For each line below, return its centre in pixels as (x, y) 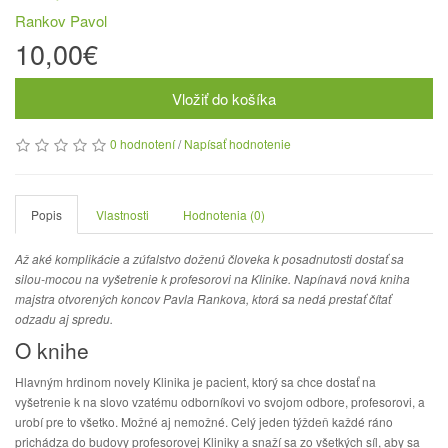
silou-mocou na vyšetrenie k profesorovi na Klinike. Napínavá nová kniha (212, 278)
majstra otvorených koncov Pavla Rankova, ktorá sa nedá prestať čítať (203, 298)
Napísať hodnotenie (237, 143)
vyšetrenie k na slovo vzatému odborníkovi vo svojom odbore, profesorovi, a (220, 401)
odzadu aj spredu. (64, 318)
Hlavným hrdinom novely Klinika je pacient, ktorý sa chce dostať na (195, 381)
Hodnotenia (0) (224, 214)
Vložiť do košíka (224, 98)
